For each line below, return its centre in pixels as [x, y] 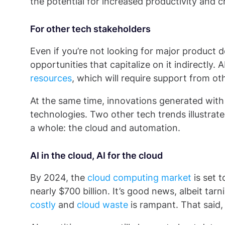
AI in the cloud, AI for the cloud [96, 155]
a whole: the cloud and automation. [105, 128]
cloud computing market [139, 178]
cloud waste [102, 205]
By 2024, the [59, 178]
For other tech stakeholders [90, 29]
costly [43, 205]
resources [51, 78]
